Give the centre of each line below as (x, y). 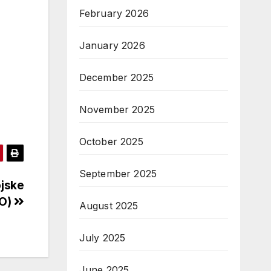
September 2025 (118, 174)
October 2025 (111, 142)
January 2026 (112, 45)
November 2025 (117, 109)
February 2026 (114, 13)
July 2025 (102, 238)
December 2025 (116, 77)
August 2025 (109, 206)
